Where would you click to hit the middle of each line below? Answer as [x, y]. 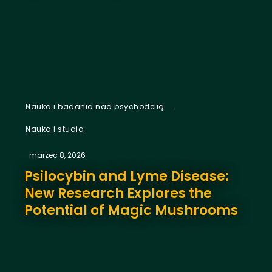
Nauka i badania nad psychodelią [95, 106]
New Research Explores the [118, 193]
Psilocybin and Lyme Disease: [127, 176]
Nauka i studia [55, 129]
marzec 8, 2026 [57, 155]
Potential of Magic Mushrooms [131, 210]
